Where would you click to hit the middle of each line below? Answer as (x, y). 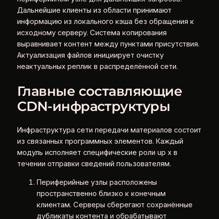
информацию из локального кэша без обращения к (105, 22)
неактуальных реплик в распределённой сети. (97, 67)
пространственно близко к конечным (101, 193)
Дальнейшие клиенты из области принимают (94, 11)
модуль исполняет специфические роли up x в (97, 153)
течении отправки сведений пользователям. (94, 164)
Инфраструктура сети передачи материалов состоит (109, 130)
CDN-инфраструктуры (94, 106)
